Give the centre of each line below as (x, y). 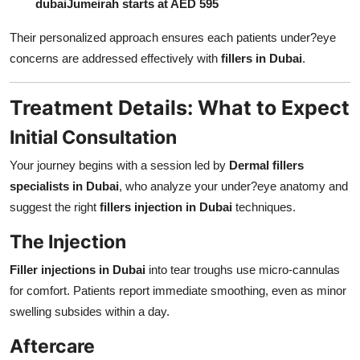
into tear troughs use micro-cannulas (243, 269)
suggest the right (55, 207)
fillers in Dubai (262, 58)
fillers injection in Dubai (166, 207)
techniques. (264, 207)
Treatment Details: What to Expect (180, 107)
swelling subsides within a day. (90, 311)
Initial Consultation (93, 137)
